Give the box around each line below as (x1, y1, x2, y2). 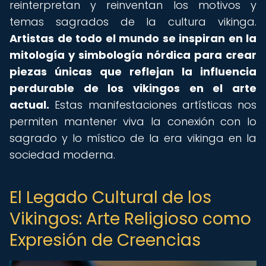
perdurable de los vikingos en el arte (9, 81, 256, 96)
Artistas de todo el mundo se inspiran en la (9, 31, 256, 46)
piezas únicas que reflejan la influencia (9, 64, 256, 79)
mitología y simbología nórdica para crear (9, 47, 256, 62)
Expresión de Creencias (9, 229, 201, 252)
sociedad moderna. (9, 147, 115, 162)
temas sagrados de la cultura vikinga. (9, 14, 256, 29)
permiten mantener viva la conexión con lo (9, 114, 256, 129)
